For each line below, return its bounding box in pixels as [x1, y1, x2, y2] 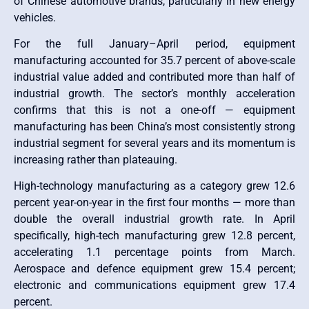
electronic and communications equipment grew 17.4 [14, 279, 295, 292]
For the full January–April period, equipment [14, 37, 295, 51]
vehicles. [14, 10, 56, 24]
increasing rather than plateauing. [14, 153, 177, 167]
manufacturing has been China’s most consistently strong [14, 120, 295, 134]
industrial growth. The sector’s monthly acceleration [14, 87, 295, 101]
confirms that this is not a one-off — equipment [14, 103, 295, 117]
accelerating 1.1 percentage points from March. [14, 246, 295, 259]
